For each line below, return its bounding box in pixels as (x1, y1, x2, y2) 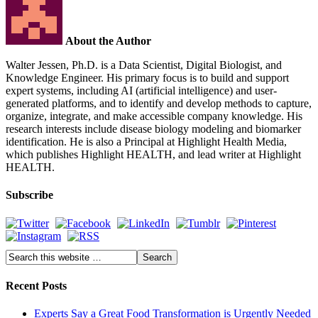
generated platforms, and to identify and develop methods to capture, (6, 97, 312, 110)
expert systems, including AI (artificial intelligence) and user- (6, 84, 277, 97)
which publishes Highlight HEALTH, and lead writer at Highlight (6, 148, 301, 161)
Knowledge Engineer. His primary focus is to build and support (6, 72, 289, 84)
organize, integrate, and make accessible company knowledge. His (6, 110, 302, 123)
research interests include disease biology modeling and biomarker (6, 123, 301, 136)
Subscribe (6, 189, 53, 202)
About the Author (65, 35, 151, 48)
